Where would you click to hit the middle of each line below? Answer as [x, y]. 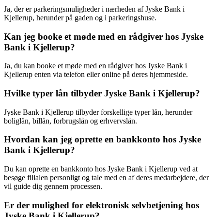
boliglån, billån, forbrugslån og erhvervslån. [70, 121]
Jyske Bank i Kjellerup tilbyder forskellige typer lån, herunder [98, 112]
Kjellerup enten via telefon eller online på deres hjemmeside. [96, 75]
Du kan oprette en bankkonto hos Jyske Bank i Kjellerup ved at [101, 169]
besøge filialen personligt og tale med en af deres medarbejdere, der [106, 178]
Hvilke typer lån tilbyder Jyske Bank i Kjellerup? [102, 93]
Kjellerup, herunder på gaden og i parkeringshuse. [80, 17]
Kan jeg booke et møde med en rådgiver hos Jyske [104, 36]
